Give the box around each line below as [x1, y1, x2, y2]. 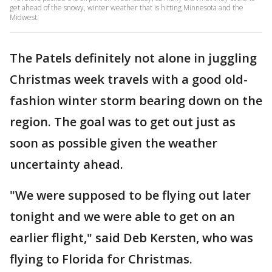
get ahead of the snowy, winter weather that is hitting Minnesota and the [10, 2, 243, 13]
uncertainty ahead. [10, 156, 123, 172]
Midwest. [10, 12, 39, 22]
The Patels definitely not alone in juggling [10, 50, 257, 66]
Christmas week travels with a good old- [10, 71, 248, 87]
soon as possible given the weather [10, 135, 217, 151]
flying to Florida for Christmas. [10, 251, 192, 267]
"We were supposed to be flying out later [10, 187, 251, 203]
